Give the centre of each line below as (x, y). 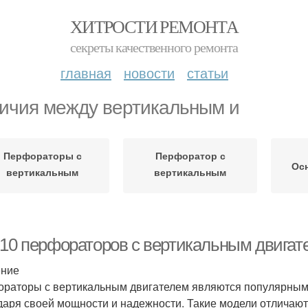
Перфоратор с (190, 155)
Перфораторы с (42, 155)
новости (149, 73)
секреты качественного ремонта (154, 47)
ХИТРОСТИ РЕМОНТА (154, 26)
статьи (208, 73)
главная (86, 73)
